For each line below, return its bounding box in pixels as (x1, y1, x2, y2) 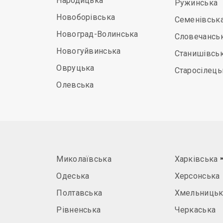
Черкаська (174, 205, 216, 215)
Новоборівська (56, 12, 115, 22)
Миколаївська (56, 154, 111, 164)
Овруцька (56, 63, 95, 73)
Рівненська (56, 205, 101, 215)
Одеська (56, 171, 90, 181)
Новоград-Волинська (56, 29, 138, 39)
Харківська (174, 154, 220, 164)
